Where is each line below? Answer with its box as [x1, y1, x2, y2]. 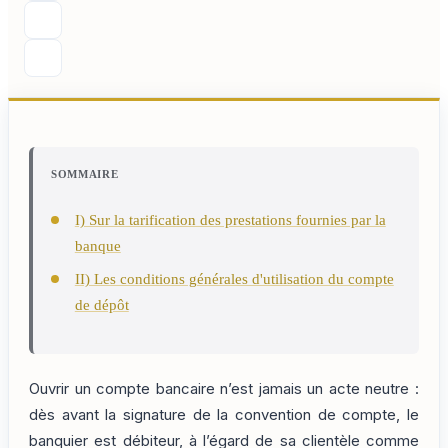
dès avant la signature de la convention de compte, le [29, 406, 419, 425]
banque [74, 237, 121, 254]
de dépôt [74, 297, 129, 314]
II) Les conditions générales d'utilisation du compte [74, 271, 394, 288]
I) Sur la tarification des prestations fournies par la [74, 211, 386, 228]
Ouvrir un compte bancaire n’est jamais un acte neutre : [29, 380, 419, 399]
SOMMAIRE [51, 167, 119, 180]
